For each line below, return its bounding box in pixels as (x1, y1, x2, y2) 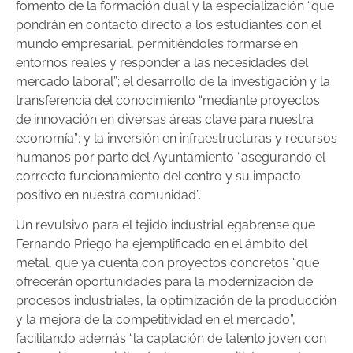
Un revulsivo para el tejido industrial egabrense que (16, 217, 315, 233)
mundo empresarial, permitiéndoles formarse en (16, 35, 298, 51)
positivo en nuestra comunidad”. (16, 187, 201, 203)
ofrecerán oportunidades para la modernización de (16, 274, 313, 290)
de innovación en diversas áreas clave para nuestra (16, 111, 314, 127)
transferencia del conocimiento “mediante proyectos (16, 92, 320, 108)
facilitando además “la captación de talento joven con (16, 331, 326, 347)
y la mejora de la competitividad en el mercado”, (16, 312, 295, 328)
